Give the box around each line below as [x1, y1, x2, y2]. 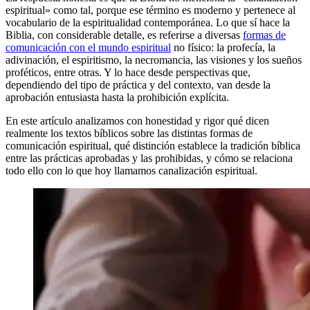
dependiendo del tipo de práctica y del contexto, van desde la [6, 78, 271, 91]
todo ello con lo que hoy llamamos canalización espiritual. [6, 164, 257, 176]
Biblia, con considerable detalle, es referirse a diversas [6, 28, 243, 41]
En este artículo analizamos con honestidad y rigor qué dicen [6, 114, 269, 127]
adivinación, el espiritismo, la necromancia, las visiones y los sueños [6, 53, 302, 66]
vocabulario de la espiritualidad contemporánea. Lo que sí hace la [6, 16, 290, 28]
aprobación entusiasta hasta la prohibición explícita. [6, 91, 229, 103]
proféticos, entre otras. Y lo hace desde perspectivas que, [6, 66, 250, 78]
